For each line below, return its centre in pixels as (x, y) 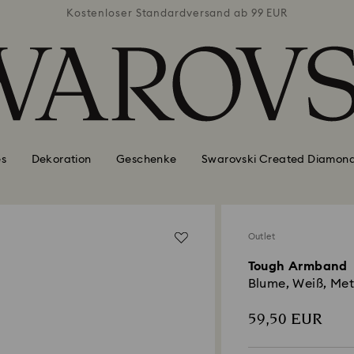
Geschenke (147, 159)
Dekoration (61, 159)
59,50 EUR (285, 319)
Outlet (261, 237)
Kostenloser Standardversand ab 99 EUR (177, 13)
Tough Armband (298, 266)
